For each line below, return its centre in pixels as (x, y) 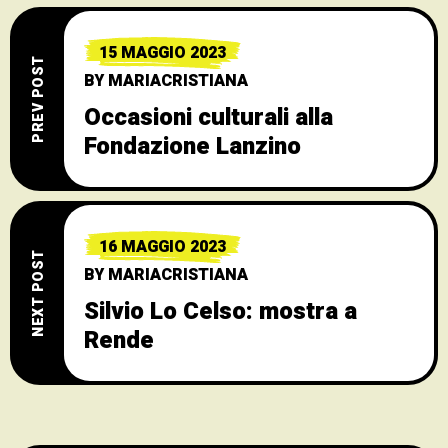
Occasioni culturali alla (208, 118)
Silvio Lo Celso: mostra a (220, 312)
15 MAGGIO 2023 (162, 53)
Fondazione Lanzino (192, 147)
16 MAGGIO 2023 (162, 247)
